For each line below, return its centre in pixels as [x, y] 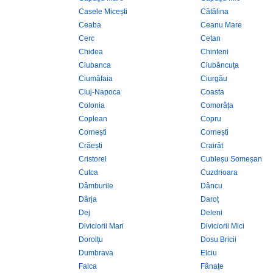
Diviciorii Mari [101, 226]
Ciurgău [214, 79]
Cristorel [93, 159]
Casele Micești [103, 12]
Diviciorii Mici [222, 226]
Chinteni [214, 52]
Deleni [211, 213]
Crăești [90, 146]
